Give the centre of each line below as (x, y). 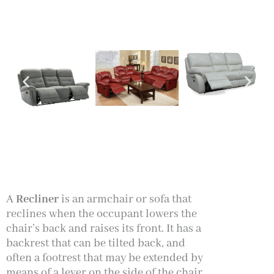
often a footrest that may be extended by (105, 258)
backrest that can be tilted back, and (96, 244)
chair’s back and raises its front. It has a (104, 229)
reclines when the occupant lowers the (102, 214)
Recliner (37, 200)
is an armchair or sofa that (125, 200)
